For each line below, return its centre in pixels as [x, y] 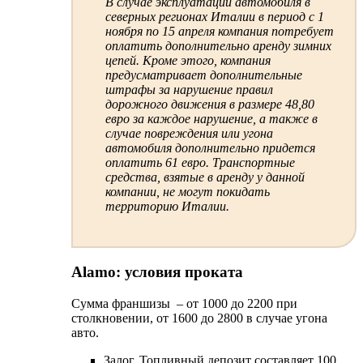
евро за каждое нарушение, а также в [211, 118]
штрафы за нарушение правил [189, 89]
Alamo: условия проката [157, 272]
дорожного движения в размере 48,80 [209, 104]
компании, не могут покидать [187, 191]
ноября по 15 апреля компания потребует [219, 31]
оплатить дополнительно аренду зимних [218, 45]
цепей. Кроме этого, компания [188, 60]
